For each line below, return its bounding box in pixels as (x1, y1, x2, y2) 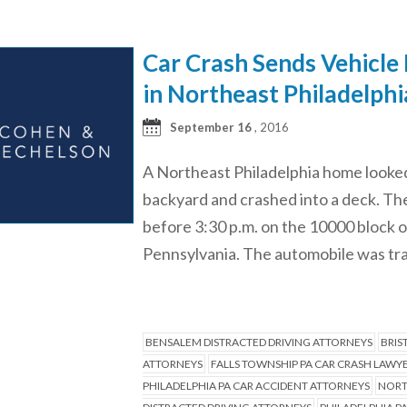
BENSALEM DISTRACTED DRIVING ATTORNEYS (144, 335, 372, 349)
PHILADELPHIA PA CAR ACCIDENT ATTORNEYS (142, 379, 370, 392)
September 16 (169, 119, 252, 134)
